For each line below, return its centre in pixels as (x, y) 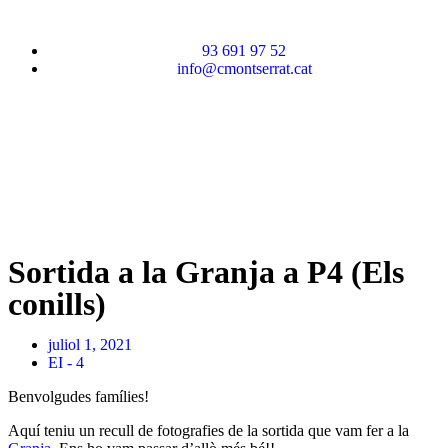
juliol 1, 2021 (90, 344)
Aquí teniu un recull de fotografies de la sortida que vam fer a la (208, 430)
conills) (57, 304)
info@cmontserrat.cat (244, 68)
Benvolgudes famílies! (78, 396)
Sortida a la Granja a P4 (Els (206, 272)
